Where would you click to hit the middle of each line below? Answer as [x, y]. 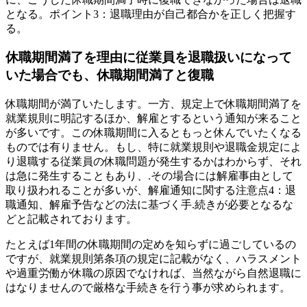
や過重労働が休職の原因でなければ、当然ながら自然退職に [153, 273]
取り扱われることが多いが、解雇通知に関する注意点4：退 [151, 190]
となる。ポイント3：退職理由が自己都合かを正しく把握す [151, 14]
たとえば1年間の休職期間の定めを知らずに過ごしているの [151, 244]
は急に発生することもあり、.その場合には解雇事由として [149, 175]
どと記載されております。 [71, 219]
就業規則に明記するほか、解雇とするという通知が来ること [153, 118]
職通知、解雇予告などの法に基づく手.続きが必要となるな [149, 204]
